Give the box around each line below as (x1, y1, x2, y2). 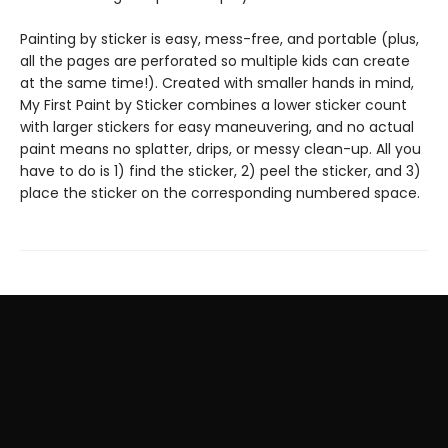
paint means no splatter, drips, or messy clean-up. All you (20, 139, 421, 159)
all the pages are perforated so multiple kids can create (20, 51, 410, 71)
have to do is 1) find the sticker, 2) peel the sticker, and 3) (20, 161, 421, 181)
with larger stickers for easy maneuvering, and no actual (20, 117, 414, 137)
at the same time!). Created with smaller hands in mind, (20, 73, 414, 93)
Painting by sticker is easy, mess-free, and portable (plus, (20, 29, 419, 49)
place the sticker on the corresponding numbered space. (20, 183, 420, 203)
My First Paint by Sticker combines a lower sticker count (20, 95, 407, 115)
